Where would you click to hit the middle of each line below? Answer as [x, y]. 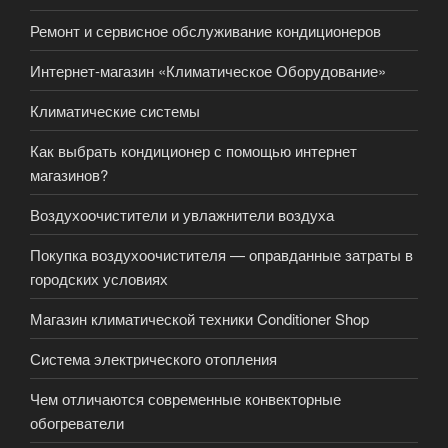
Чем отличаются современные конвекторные [185, 398]
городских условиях [99, 278]
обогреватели [77, 422]
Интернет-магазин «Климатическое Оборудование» [208, 70]
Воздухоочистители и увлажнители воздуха [182, 214]
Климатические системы [115, 110]
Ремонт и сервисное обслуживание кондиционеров [205, 30]
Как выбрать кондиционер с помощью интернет [193, 150]
